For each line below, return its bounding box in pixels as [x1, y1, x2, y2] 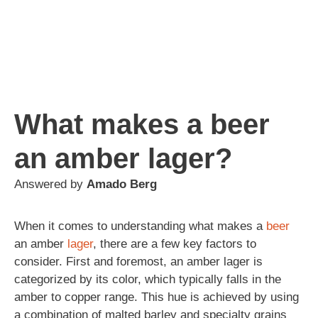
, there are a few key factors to [93, 236, 256, 251]
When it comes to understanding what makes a [14, 219, 266, 233]
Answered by [14, 177, 87, 191]
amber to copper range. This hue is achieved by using [14, 290, 299, 304]
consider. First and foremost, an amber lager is [14, 254, 263, 268]
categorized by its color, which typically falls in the [14, 272, 281, 286]
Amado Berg [87, 177, 157, 191]
